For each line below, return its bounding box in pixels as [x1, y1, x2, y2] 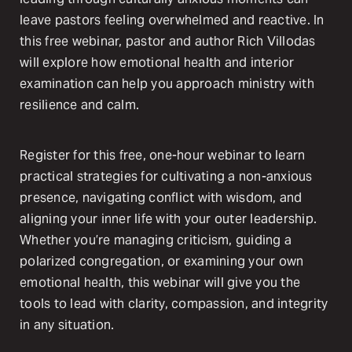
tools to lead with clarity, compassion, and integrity [20, 295, 328, 312]
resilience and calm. [20, 96, 139, 113]
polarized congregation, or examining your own [20, 252, 304, 269]
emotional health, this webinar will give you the [20, 273, 300, 291]
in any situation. [20, 316, 115, 333]
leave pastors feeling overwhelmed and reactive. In [20, 11, 324, 28]
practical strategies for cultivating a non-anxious [20, 167, 313, 185]
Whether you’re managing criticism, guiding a [20, 231, 291, 248]
